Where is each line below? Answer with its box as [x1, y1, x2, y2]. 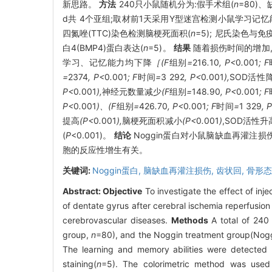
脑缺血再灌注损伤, [143, 165, 216, 176]
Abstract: [63, 186, 103, 197]
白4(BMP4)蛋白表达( [63, 42, 144, 53]
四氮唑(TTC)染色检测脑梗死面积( [63, 28, 191, 39]
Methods [171, 215, 208, 226]
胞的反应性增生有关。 [63, 144, 148, 155]
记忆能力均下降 [89, 57, 152, 68]
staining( [63, 259, 97, 270]
